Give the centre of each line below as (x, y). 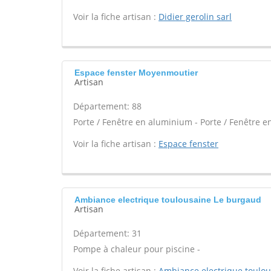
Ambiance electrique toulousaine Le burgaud (168, 200)
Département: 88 (107, 106)
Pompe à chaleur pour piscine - (137, 249)
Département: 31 (107, 233)
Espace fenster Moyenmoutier (136, 73)
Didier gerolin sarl (195, 17)
